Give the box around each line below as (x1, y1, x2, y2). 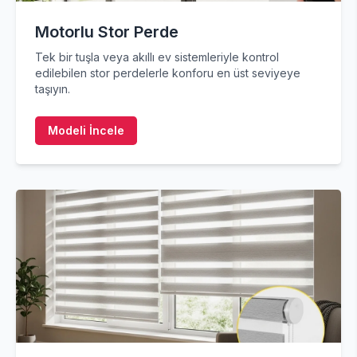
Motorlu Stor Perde (35, 22, 178, 41)
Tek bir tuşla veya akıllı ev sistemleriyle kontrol (35, 50, 279, 64)
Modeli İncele (48, 124, 124, 137)
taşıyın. (35, 82, 70, 96)
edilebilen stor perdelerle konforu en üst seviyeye (35, 66, 300, 80)
